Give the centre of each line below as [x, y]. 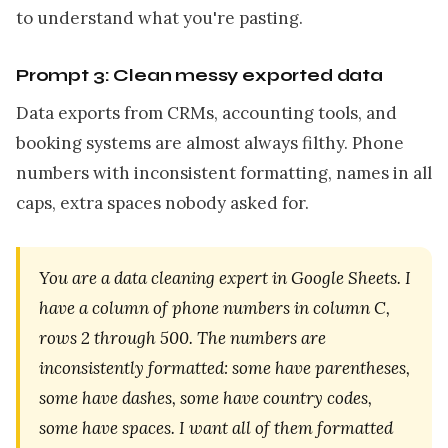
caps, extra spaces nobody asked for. [162, 203]
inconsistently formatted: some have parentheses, [225, 368]
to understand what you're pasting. [159, 17]
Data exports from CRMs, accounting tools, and [206, 113]
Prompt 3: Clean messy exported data [199, 75]
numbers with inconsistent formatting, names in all [224, 173]
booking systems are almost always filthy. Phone [210, 143]
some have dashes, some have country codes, [206, 398]
